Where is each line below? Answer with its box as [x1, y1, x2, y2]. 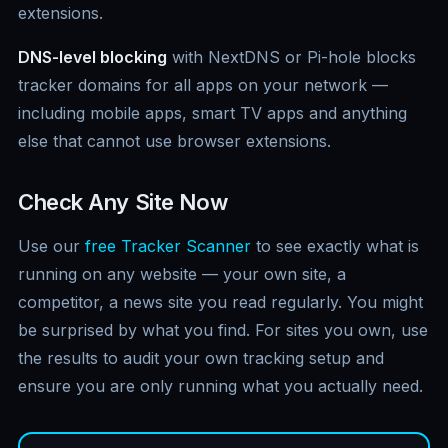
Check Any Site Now [18, 189, 228, 216]
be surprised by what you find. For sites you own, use [18, 320, 428, 341]
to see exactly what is [251, 236, 419, 257]
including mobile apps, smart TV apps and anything [18, 103, 407, 124]
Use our [18, 236, 85, 257]
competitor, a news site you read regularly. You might [18, 292, 423, 313]
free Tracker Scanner [85, 236, 251, 257]
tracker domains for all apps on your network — [18, 75, 388, 96]
